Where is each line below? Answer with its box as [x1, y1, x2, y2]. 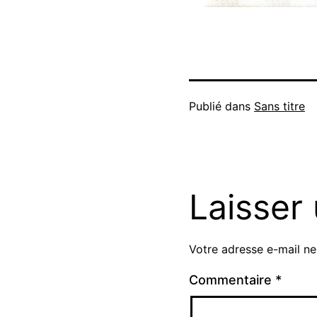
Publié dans [189, 99, 254, 114]
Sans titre [254, 99, 305, 114]
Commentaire [189, 272, 275, 288]
